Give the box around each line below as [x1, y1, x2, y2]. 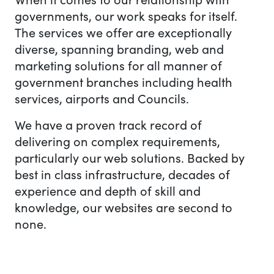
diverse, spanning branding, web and [15, 40, 224, 57]
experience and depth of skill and [15, 182, 201, 199]
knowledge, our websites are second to [15, 199, 232, 216]
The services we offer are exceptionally [15, 24, 232, 41]
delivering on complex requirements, [15, 133, 220, 150]
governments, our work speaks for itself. [15, 7, 237, 24]
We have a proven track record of [15, 116, 202, 133]
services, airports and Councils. [15, 90, 189, 107]
